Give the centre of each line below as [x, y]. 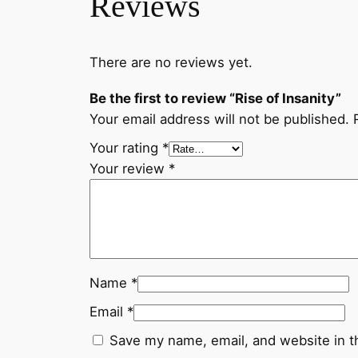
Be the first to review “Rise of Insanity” [215, 98]
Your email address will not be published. [219, 119]
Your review [129, 168]
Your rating [126, 147]
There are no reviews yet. [171, 62]
